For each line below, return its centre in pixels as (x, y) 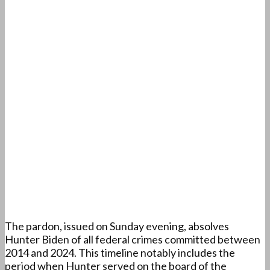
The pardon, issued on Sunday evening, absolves (117, 226)
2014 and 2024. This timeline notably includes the (120, 253)
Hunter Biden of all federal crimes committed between (133, 240)
